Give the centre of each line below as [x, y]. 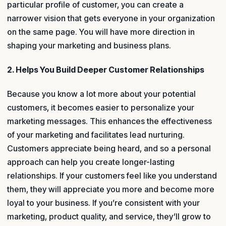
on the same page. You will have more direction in [101, 32]
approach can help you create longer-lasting [91, 162]
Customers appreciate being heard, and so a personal [109, 149]
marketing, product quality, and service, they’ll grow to [109, 217]
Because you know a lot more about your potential [101, 94]
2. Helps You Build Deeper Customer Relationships [106, 70]
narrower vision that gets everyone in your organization [111, 18]
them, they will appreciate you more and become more [111, 189]
